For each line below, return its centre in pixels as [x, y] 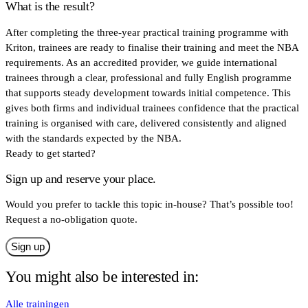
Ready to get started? [51, 153]
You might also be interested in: [102, 276]
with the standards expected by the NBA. [93, 138]
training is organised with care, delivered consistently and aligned [146, 123]
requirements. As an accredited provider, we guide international [141, 62]
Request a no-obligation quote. [71, 220]
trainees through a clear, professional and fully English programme [148, 77]
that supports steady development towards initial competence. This [148, 92]
